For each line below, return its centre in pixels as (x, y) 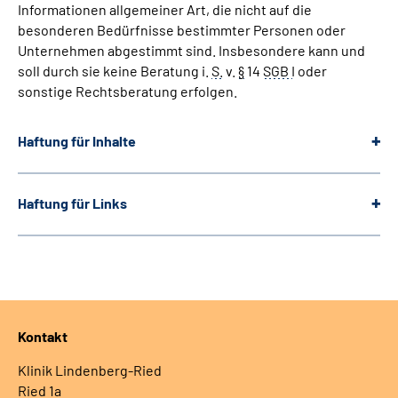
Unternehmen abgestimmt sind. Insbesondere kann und (191, 50)
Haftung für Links (72, 203)
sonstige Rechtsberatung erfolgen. (127, 91)
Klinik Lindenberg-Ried (90, 370)
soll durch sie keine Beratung (110, 71)
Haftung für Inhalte (77, 141)
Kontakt (43, 336)
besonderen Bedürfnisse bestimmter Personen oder (182, 30)
